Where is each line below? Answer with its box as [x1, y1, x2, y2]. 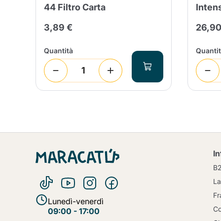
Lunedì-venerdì [48, 196, 104, 206]
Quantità [44, 46, 73, 55]
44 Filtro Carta [44, 1, 106, 12]
